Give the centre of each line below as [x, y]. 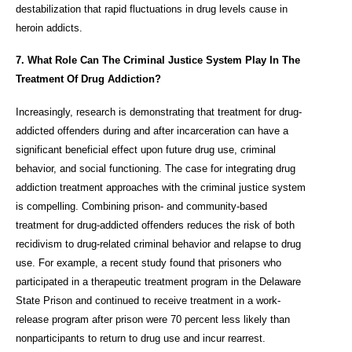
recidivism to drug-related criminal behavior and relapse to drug [158, 244]
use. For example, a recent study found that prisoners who [148, 262]
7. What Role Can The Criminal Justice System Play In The [158, 60]
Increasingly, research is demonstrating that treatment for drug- [159, 112]
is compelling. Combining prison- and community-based [141, 206]
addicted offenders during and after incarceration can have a [152, 130]
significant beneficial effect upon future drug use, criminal [146, 149]
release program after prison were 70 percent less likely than [153, 319]
